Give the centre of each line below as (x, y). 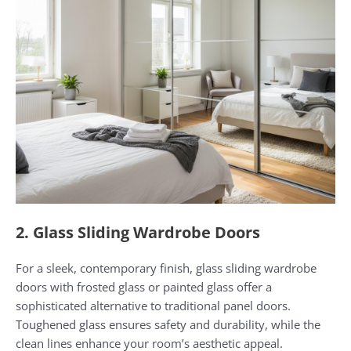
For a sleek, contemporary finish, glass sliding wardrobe (166, 268)
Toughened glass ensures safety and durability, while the (168, 324)
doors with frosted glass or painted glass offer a (144, 286)
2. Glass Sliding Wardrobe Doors (138, 232)
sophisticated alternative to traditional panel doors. (153, 305)
